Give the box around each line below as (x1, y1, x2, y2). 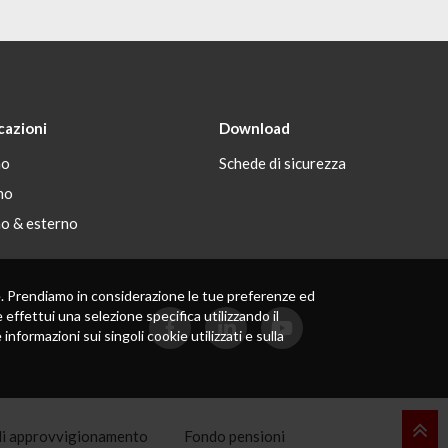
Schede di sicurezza (219, 154, 347, 172)
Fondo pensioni (183, 427, 285, 445)
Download (219, 119, 291, 137)
